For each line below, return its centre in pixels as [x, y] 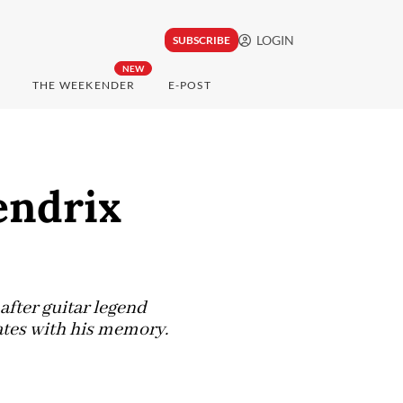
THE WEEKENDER [84, 85]
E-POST [189, 85]
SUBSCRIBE [201, 40]
